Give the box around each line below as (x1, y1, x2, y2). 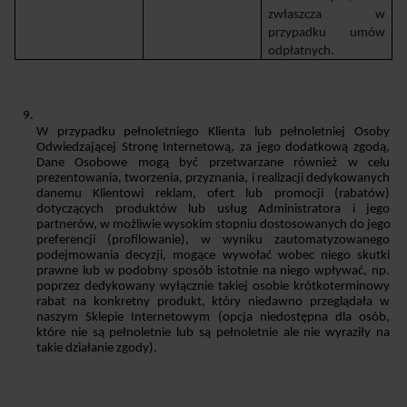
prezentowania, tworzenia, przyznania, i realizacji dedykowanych (36, 171, 390, 185)
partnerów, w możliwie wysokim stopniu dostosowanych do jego (36, 217, 391, 232)
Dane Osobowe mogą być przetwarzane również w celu (36, 155, 390, 170)
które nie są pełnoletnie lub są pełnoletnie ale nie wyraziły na (36, 325, 390, 340)
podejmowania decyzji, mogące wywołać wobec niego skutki (36, 248, 390, 263)
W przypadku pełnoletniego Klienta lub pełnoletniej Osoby (36, 124, 390, 139)
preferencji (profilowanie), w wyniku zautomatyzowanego (36, 233, 390, 247)
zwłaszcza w (268, 7, 385, 22)
